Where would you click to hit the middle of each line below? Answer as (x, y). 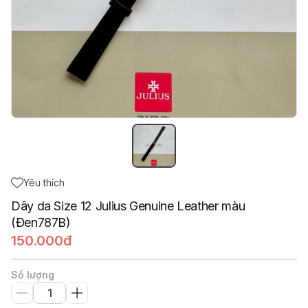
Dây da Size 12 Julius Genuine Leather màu (128, 206)
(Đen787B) (41, 222)
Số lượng (33, 275)
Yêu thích (44, 183)
